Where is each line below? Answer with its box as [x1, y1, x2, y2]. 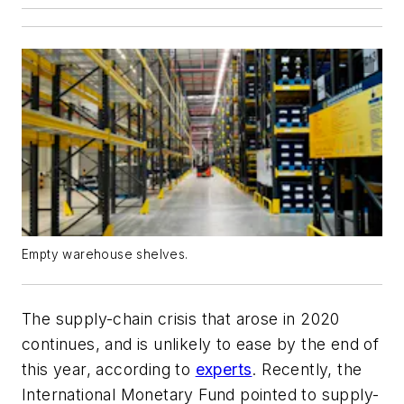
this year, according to [22, 360, 196, 379]
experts [195, 360, 252, 379]
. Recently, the [252, 360, 363, 379]
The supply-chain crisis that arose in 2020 [22, 309, 340, 328]
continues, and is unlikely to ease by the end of [22, 335, 380, 353]
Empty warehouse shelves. [22, 247, 188, 262]
